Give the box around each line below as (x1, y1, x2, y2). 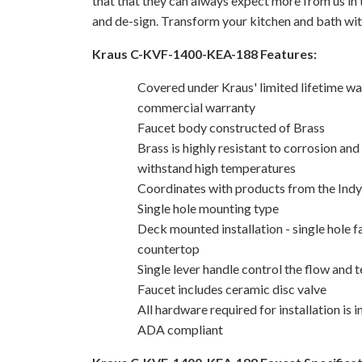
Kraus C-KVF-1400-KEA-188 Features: (92, 45, 317, 61)
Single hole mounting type (137, 200, 279, 216)
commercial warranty (137, 99, 255, 115)
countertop (137, 240, 200, 256)
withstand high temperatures (137, 159, 296, 175)
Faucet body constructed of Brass (137, 119, 325, 135)
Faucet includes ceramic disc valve (137, 280, 326, 297)
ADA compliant (137, 321, 223, 337)
